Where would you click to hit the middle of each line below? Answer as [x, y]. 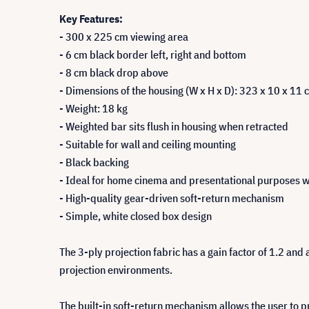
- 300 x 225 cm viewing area [124, 37]
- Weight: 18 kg [93, 108]
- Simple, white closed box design [136, 216]
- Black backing [94, 162]
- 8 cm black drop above [114, 72]
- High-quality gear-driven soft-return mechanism [172, 198]
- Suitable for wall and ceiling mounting [148, 144]
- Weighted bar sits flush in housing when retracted [174, 126]
